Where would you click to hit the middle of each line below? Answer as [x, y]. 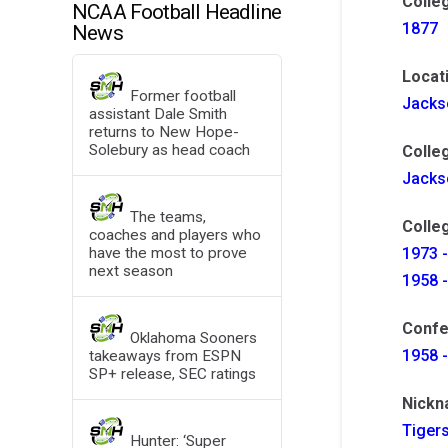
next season [130, 271]
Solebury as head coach [169, 150]
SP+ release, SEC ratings [172, 373]
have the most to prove [167, 253]
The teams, [168, 217]
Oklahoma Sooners [194, 337]
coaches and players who [174, 235]
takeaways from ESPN [164, 355]
